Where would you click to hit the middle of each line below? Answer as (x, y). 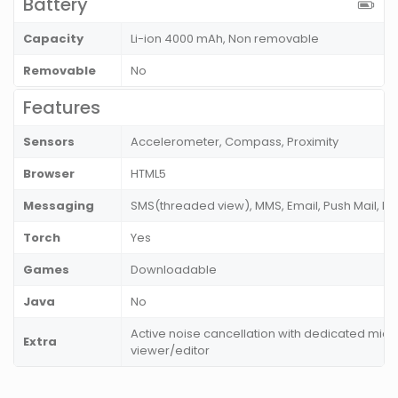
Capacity (53, 39)
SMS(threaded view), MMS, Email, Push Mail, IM (263, 206)
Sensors (49, 142)
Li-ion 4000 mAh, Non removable (225, 39)
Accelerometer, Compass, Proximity (235, 142)
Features (62, 108)
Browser (49, 174)
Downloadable (174, 270)
